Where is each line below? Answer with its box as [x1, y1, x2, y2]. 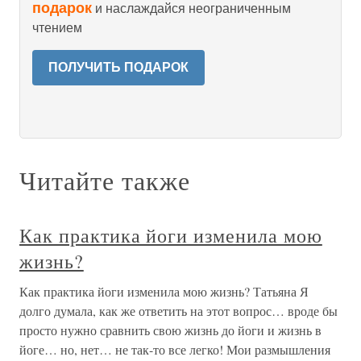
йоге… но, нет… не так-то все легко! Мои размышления [19, 341, 330, 358]
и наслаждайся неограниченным [92, 2, 291, 15]
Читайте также [19, 163, 190, 197]
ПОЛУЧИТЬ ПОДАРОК [48, 60, 189, 74]
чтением [32, 21, 82, 35]
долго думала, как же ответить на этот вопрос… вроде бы [19, 302, 338, 319]
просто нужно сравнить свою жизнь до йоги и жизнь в [19, 322, 322, 338]
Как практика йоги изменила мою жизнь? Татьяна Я [19, 283, 309, 300]
